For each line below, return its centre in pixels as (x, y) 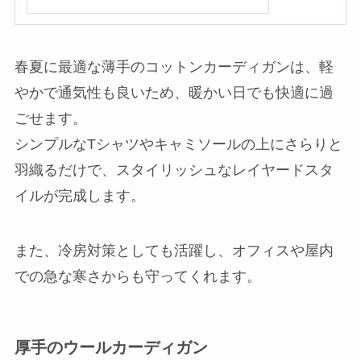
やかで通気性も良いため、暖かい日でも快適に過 (174, 93)
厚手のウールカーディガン (111, 347)
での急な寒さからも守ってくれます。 (137, 276)
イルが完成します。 (79, 196)
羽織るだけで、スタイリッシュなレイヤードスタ (174, 170)
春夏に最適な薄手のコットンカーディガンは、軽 (174, 67)
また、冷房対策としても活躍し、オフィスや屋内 (174, 250)
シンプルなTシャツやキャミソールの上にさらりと (178, 145)
